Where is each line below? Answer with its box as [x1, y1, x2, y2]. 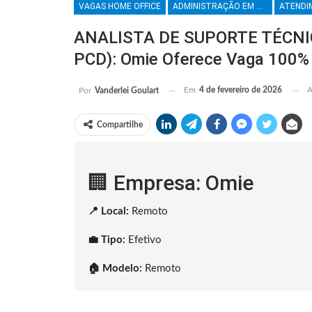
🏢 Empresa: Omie [88, 171, 253, 196]
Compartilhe [97, 120, 143, 130]
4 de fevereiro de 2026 [199, 86, 282, 95]
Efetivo [125, 235, 162, 246]
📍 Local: [88, 206, 129, 217]
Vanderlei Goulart [95, 86, 159, 95]
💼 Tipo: [88, 235, 125, 246]
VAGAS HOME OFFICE [79, 1, 161, 12]
